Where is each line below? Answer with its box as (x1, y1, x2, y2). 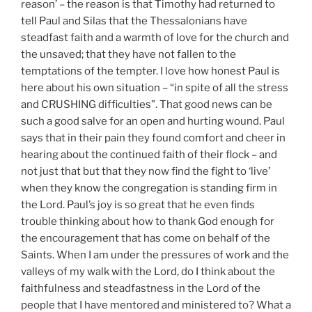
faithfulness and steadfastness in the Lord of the (21, 282, 260, 295)
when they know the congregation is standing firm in (21, 182, 277, 195)
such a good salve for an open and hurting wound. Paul (21, 115, 285, 128)
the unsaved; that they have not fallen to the (21, 48, 236, 61)
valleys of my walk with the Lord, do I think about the (21, 265, 275, 279)
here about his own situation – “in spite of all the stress (21, 81, 288, 95)
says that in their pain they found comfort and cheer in (21, 132, 286, 145)
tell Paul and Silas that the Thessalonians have (21, 15, 247, 28)
